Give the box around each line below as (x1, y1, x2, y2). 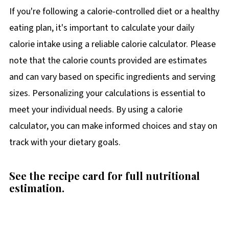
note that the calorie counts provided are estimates (9, 54, 207, 67)
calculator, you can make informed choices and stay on (9, 119, 217, 132)
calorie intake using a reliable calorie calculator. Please (9, 37, 216, 51)
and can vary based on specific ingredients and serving (9, 70, 216, 83)
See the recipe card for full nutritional (9, 168, 200, 182)
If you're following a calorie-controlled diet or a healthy (9, 5, 219, 18)
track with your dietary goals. (9, 135, 121, 149)
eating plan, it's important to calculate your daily (9, 21, 194, 34)
